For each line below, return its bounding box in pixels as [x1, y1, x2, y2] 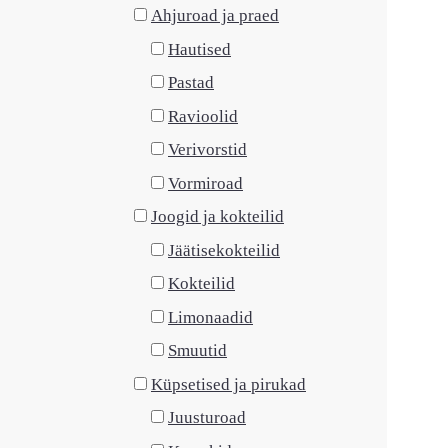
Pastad [168, 73, 214, 92]
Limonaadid [168, 307, 253, 327]
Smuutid [168, 341, 227, 360]
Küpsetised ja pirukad [151, 374, 306, 394]
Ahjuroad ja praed [151, 6, 279, 25]
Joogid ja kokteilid [151, 207, 284, 226]
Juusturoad [168, 408, 246, 427]
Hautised [168, 39, 231, 59]
